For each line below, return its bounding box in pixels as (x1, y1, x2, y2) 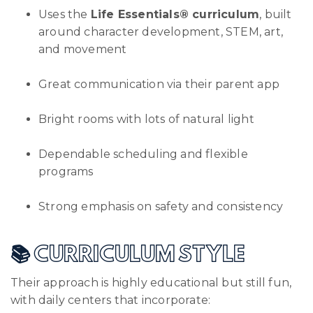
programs (38, 164, 94, 178)
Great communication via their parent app (38, 77, 279, 91)
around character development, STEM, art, (38, 24, 284, 38)
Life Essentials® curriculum (90, 7, 260, 21)
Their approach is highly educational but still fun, (10, 275, 292, 289)
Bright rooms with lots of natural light (38, 112, 254, 126)
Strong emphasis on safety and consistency (38, 199, 284, 213)
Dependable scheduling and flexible (38, 147, 248, 161)
